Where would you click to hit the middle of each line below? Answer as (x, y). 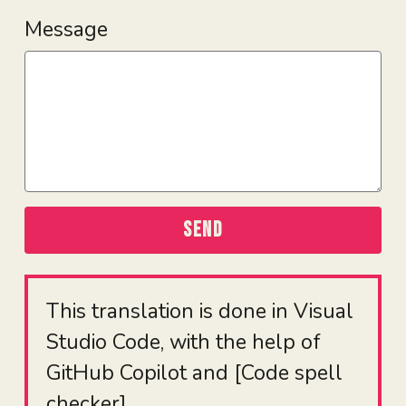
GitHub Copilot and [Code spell (194, 372)
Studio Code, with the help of (183, 342)
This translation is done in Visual (199, 311)
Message (66, 29)
